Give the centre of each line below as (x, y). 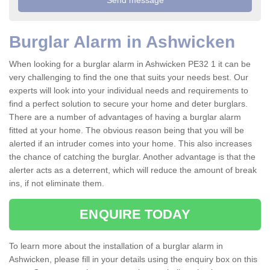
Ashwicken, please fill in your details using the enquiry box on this (133, 259)
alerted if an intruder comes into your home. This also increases (130, 144)
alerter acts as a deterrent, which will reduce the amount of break (133, 170)
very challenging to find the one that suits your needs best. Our (129, 77)
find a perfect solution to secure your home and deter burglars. (128, 104)
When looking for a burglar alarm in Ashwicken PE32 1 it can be (130, 64)
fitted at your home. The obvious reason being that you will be (127, 130)
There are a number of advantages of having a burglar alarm (125, 117)
